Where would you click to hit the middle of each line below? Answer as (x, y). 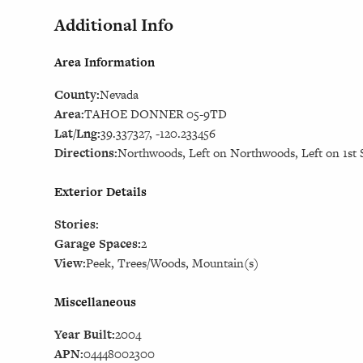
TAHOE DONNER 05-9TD (156, 114)
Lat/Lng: (78, 134)
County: (77, 95)
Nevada (120, 95)
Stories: (77, 224)
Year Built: (85, 335)
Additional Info (114, 25)
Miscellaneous (96, 302)
